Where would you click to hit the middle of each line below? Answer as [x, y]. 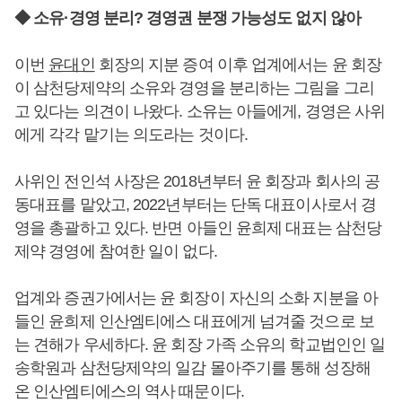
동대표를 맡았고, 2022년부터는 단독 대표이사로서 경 [196, 205]
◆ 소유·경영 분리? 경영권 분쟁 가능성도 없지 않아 [188, 18]
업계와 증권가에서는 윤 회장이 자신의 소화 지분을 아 [196, 298]
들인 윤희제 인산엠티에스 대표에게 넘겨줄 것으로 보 [194, 321]
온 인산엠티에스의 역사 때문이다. [131, 391]
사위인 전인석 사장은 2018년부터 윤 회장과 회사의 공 [197, 181]
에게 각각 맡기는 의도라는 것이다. [133, 135]
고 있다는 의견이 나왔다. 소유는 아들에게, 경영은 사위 [200, 111]
